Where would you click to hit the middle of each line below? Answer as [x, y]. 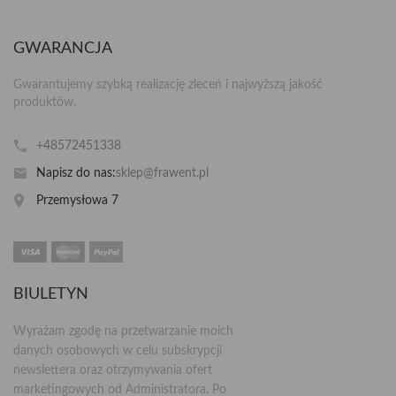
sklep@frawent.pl [163, 173]
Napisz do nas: [76, 173]
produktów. [45, 102]
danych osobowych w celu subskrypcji [118, 351]
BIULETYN [51, 294]
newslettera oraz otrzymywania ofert [113, 370]
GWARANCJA [63, 48]
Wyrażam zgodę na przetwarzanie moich [123, 331]
